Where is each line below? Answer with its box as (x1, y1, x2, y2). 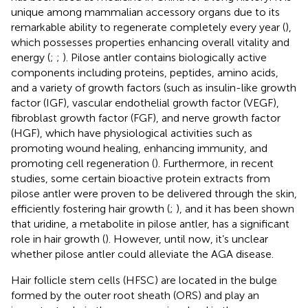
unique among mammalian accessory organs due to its (11, 5, 280, 19)
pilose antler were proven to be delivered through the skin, (11, 186, 297, 200)
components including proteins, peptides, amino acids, (11, 65, 278, 79)
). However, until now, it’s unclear (105, 232, 268, 245)
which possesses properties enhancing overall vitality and (11, 35, 289, 49)
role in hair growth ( (11, 232, 105, 245)
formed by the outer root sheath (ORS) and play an (11, 288, 259, 302)
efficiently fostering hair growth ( (11, 201, 170, 215)
